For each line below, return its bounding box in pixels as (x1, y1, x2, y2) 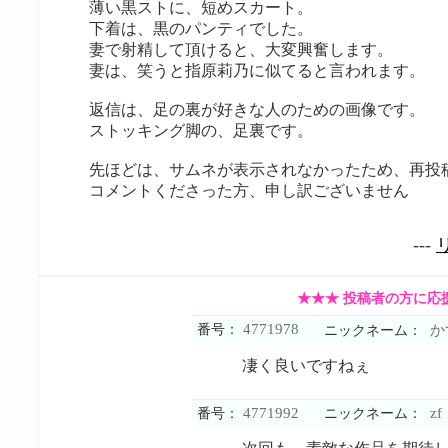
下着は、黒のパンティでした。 (89, 20, 313, 38)
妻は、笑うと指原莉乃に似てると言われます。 (89, 62, 425, 80)
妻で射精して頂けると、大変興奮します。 (89, 41, 393, 59)
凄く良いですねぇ (242, 357, 370, 375)
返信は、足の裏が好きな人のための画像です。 (89, 101, 425, 119)
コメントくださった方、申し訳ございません (89, 182, 409, 200)
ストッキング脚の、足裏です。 (89, 122, 313, 140)
